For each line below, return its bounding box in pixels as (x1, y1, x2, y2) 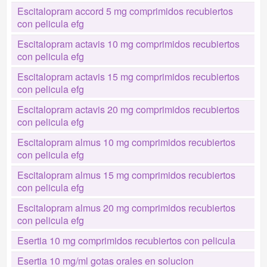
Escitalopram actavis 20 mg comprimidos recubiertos (17, 103, 240, 116)
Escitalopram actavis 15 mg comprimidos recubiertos (17, 70, 240, 83)
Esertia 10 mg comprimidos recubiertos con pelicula (17, 234, 235, 247)
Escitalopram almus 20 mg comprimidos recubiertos (17, 201, 235, 215)
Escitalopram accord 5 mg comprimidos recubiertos (17, 4, 233, 18)
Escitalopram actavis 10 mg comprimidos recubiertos (17, 37, 240, 51)
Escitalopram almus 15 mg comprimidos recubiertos (17, 168, 235, 182)
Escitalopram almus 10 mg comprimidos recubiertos (17, 135, 235, 149)
